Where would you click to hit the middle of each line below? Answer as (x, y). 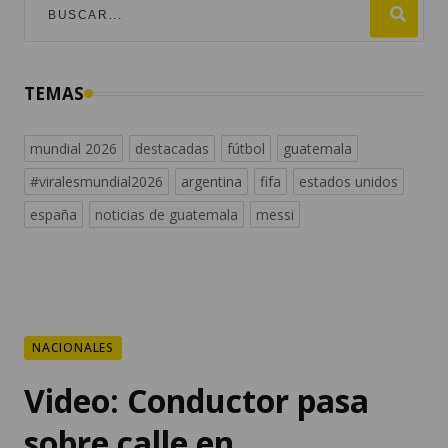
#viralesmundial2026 (96, 122)
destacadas (172, 89)
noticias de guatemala (166, 155)
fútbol (246, 89)
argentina (211, 122)
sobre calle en (129, 383)
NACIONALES (73, 288)
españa (53, 155)
